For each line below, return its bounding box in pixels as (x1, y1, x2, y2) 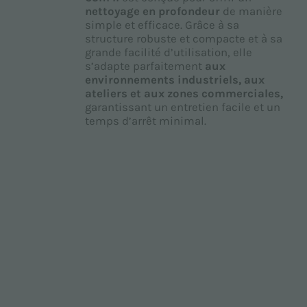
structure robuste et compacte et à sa (84, 32, 282, 46)
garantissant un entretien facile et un (84, 101, 280, 114)
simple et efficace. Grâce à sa (84, 19, 239, 32)
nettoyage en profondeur (84, 5, 220, 19)
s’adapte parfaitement (84, 60, 205, 73)
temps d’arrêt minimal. (84, 114, 206, 128)
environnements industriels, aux (84, 73, 265, 87)
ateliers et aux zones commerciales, (84, 87, 283, 101)
